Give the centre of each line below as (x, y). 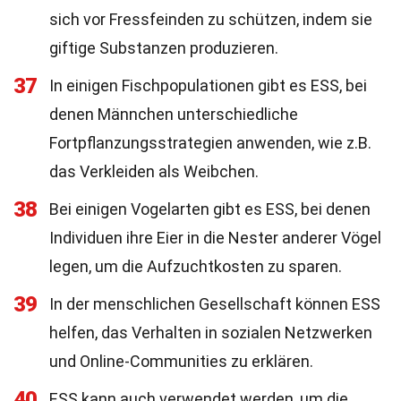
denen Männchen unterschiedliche (174, 114)
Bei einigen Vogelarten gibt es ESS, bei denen (210, 209)
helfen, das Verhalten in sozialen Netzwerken (211, 333)
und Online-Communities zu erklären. (181, 361)
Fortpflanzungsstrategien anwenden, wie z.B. (210, 143)
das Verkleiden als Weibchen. (154, 171)
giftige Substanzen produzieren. (164, 48)
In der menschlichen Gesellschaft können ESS (215, 304)
